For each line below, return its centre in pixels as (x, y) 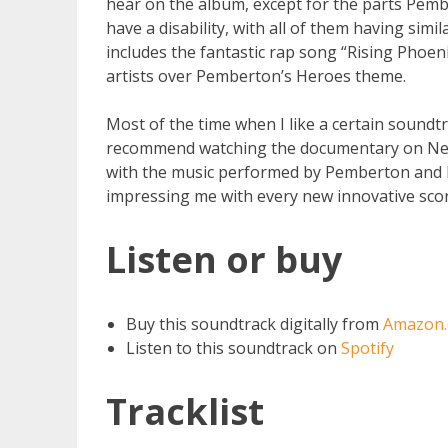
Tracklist (184, 411)
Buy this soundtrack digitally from (254, 323)
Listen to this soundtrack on (233, 347)
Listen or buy (223, 259)
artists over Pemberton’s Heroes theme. (257, 75)
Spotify (367, 347)
